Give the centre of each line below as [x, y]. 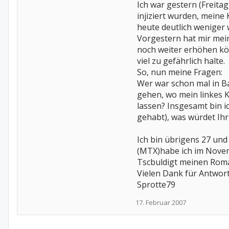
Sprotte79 [156, 185]
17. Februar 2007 [161, 202]
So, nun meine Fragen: [180, 72]
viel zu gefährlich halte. [181, 61]
